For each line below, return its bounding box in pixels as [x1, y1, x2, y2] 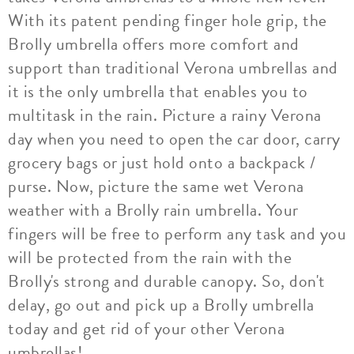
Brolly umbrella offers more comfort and [8, 31, 299, 57]
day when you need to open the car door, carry [8, 126, 341, 152]
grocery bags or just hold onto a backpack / [8, 149, 316, 175]
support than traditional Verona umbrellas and [8, 55, 338, 81]
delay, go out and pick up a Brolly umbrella [8, 292, 314, 318]
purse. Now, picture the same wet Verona [8, 173, 304, 199]
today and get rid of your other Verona [8, 315, 284, 341]
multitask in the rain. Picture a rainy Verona [8, 102, 322, 128]
